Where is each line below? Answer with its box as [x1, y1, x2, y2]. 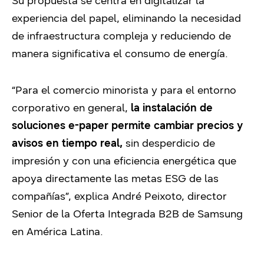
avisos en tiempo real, [12, 137, 123, 150]
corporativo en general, [12, 101, 131, 114]
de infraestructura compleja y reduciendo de [12, 29, 231, 42]
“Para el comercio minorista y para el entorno [12, 84, 236, 97]
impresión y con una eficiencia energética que [12, 154, 236, 167]
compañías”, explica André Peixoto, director [12, 190, 227, 203]
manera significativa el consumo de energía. [12, 47, 228, 60]
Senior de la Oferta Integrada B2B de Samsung [12, 207, 243, 220]
